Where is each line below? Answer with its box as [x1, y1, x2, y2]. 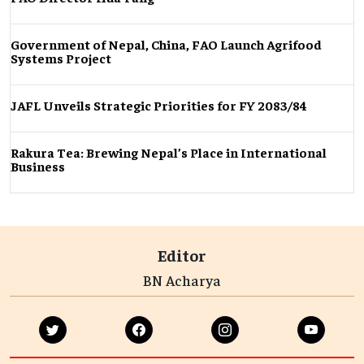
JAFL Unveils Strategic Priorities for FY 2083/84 [11, 97, 307, 114]
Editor [158, 245, 206, 266]
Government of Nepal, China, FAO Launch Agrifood [11, 36, 322, 53]
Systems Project [11, 50, 111, 67]
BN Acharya [143, 271, 221, 290]
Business [11, 158, 65, 175]
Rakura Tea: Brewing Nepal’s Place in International [11, 144, 327, 161]
